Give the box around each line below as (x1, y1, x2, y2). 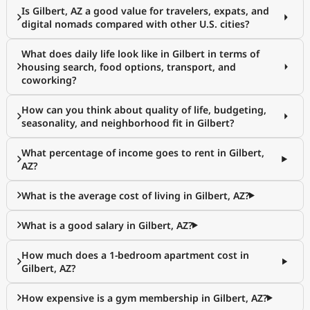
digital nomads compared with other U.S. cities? (21, 17, 249, 30)
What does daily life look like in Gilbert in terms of (21, 47, 259, 60)
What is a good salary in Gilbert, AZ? (21, 219, 192, 232)
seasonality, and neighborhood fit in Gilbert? (21, 116, 234, 129)
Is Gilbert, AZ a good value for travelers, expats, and (21, 4, 269, 17)
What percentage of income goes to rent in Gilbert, (21, 146, 264, 159)
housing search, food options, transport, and (21, 60, 236, 73)
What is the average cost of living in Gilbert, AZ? (21, 189, 249, 202)
